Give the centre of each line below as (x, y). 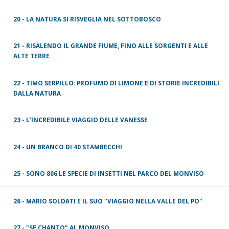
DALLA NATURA (37, 93)
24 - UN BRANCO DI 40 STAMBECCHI (68, 146)
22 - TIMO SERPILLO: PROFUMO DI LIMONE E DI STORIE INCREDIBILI (116, 83)
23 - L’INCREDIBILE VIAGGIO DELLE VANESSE (81, 120)
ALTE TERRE (31, 56)
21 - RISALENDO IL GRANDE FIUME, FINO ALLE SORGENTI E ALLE (111, 46)
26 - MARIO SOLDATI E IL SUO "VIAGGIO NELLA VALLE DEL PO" (108, 201)
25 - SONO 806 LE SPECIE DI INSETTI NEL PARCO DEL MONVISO (109, 174)
